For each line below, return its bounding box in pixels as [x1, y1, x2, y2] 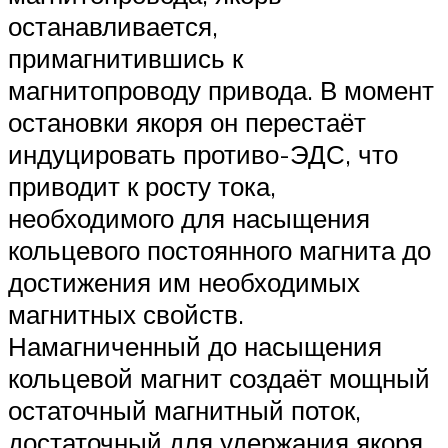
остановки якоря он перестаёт [8, 105, 366, 138]
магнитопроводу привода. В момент [8, 73, 434, 106]
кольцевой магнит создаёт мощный [8, 361, 430, 394]
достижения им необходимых [8, 265, 360, 298]
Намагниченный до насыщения [8, 329, 382, 362]
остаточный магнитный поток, [8, 393, 361, 426]
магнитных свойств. [8, 297, 244, 330]
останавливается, [8, 9, 218, 42]
